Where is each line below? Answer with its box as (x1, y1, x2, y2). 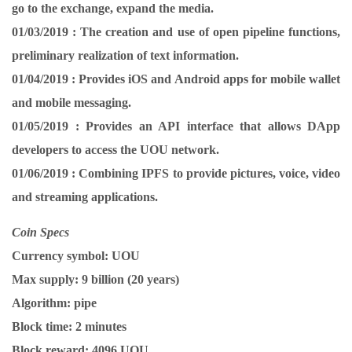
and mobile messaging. (12, 96, 131, 109)
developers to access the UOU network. (12, 143, 219, 156)
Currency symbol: (12, 249, 108, 262)
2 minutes (72, 320, 126, 333)
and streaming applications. (12, 190, 158, 203)
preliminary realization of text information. (12, 49, 239, 62)
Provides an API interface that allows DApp (79, 119, 340, 133)
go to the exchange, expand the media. (12, 2, 214, 15)
